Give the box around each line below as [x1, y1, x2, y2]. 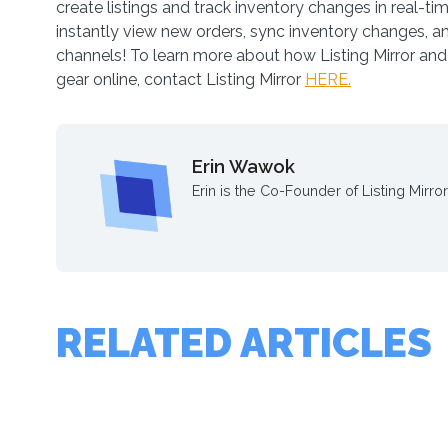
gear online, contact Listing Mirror [56, 70, 305, 89]
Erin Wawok [192, 156, 295, 177]
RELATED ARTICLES [56, 319, 432, 366]
